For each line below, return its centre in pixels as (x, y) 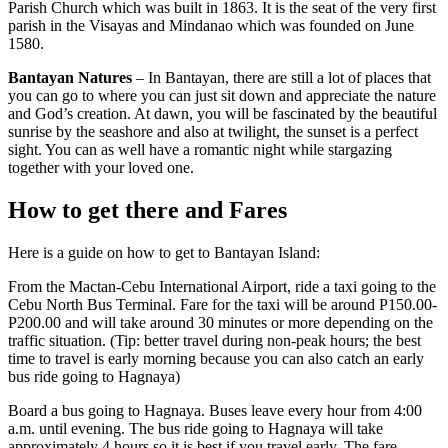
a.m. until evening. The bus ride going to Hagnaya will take (195, 428)
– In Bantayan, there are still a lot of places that (281, 78)
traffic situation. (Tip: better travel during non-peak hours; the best (214, 340)
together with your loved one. (101, 168)
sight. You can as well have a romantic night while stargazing (200, 150)
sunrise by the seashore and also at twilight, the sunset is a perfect (213, 132)
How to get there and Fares (147, 210)
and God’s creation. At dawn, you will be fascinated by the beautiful (222, 114)
